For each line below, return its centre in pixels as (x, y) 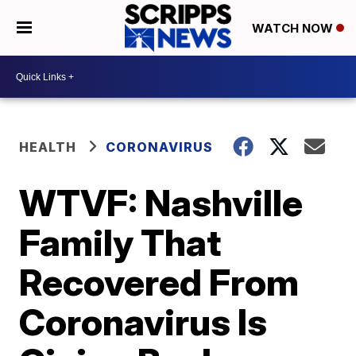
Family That (120, 242)
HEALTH (48, 147)
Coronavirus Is (143, 322)
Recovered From (159, 282)
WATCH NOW (294, 29)
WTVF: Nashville (161, 203)
